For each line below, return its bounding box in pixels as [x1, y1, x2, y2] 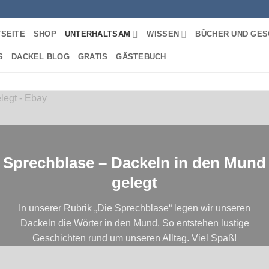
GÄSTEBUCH [116, 52, 166, 61]
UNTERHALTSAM [64, 29, 131, 38]
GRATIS [77, 52, 108, 61]
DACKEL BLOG [11, 52, 70, 61]
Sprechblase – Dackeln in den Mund [3, 154, 266, 171]
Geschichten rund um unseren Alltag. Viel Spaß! [32, 232, 237, 243]
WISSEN [147, 29, 180, 38]
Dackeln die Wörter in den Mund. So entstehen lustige [20, 217, 249, 228]
